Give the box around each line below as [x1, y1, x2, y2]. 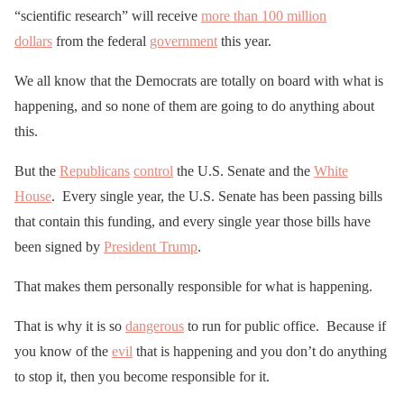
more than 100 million [201, 7, 326, 23]
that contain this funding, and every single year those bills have [14, 213, 371, 229]
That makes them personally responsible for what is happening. [14, 278, 372, 294]
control [133, 162, 173, 179]
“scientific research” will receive [14, 7, 201, 23]
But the [14, 162, 60, 179]
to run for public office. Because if [184, 317, 386, 334]
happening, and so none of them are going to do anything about [14, 97, 374, 114]
